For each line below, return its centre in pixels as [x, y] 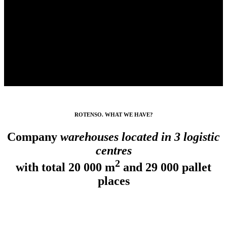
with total [42, 167]
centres [113, 151]
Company [34, 137]
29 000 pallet [178, 167]
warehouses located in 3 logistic [140, 137]
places [113, 181]
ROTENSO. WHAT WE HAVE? [113, 115]
